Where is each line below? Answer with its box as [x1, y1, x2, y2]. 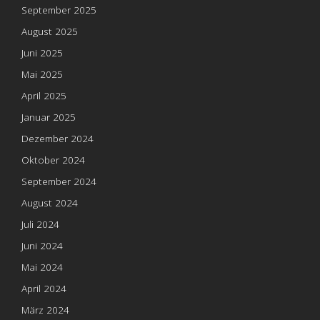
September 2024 [21, 174, 96, 188]
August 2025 [21, 24, 78, 38]
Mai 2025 [21, 66, 63, 81]
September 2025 [21, 2, 96, 16]
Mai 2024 [21, 259, 63, 274]
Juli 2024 [21, 216, 59, 231]
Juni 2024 [21, 238, 63, 252]
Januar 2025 [21, 109, 76, 124]
